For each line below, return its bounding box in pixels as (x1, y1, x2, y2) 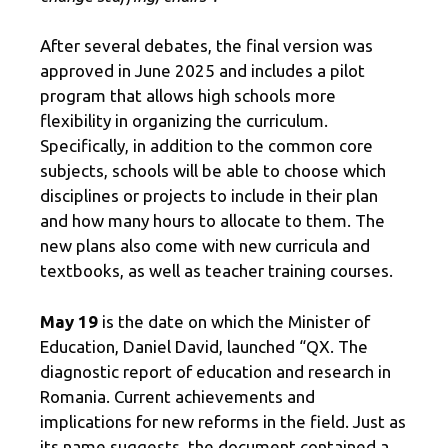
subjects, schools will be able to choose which (40, 161, 386, 181)
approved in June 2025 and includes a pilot (40, 61, 365, 81)
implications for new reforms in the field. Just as (40, 411, 406, 431)
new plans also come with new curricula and (40, 236, 370, 256)
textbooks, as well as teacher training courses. (40, 261, 393, 281)
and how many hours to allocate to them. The (40, 211, 385, 231)
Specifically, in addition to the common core (40, 136, 373, 156)
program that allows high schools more (40, 86, 336, 106)
